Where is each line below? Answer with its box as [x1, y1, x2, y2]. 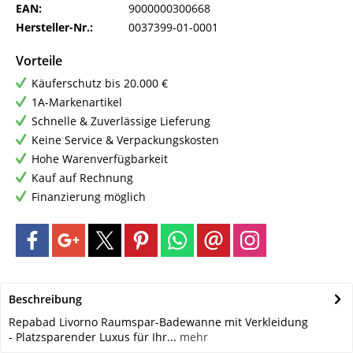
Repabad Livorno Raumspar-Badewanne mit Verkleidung [9, 314, 308, 330]
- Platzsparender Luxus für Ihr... [9, 329, 176, 345]
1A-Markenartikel [32, 95, 122, 110]
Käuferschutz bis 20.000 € [32, 76, 168, 91]
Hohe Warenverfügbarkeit [32, 151, 168, 167]
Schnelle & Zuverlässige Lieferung [32, 113, 210, 129]
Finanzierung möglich [32, 189, 146, 205]
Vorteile [16, 52, 62, 70]
